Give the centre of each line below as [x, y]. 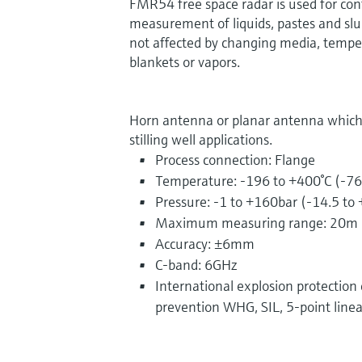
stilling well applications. [201, 139]
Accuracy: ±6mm [205, 243]
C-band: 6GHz [196, 264]
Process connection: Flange [235, 159]
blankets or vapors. [185, 61]
